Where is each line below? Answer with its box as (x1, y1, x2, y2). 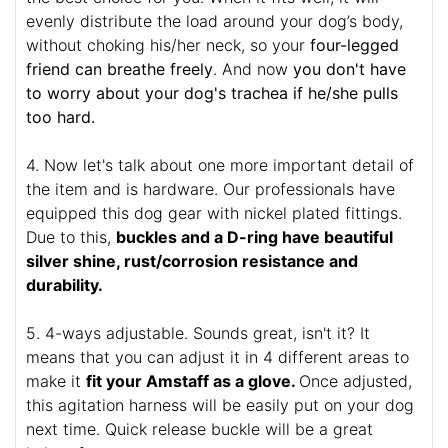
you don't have (293, 58, 406, 79)
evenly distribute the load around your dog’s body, (26, 10, 403, 31)
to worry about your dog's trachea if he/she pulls (26, 82, 398, 103)
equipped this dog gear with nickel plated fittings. (26, 202, 402, 223)
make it (26, 370, 86, 391)
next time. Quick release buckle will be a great (26, 418, 373, 439)
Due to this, (26, 226, 116, 247)
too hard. (26, 106, 95, 127)
